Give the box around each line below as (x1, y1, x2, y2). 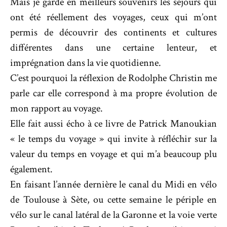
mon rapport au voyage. (10, 102, 103, 116)
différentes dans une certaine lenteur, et (10, 41, 217, 55)
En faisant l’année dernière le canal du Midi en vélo (10, 178, 217, 192)
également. (10, 163, 53, 176)
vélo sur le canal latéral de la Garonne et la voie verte (10, 208, 217, 222)
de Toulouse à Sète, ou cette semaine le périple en (10, 193, 217, 207)
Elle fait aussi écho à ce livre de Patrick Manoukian (10, 117, 217, 131)
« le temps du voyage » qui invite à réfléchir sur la (10, 132, 217, 146)
